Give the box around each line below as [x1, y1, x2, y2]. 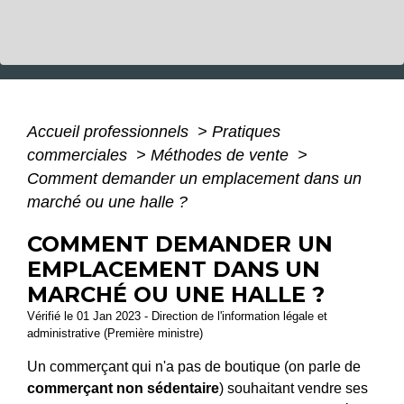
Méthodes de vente [151, 145, 293, 164]
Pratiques [212, 122, 280, 141]
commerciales [27, 145, 132, 164]
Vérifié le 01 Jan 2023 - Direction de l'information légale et [27, 308, 327, 323]
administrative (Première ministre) [27, 326, 203, 340]
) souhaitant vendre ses [219, 380, 368, 396]
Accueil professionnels [27, 122, 193, 141]
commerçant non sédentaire [27, 380, 219, 396]
